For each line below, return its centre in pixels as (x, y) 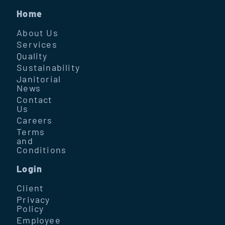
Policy (30, 208)
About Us (37, 32)
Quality (32, 55)
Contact (35, 99)
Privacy (33, 199)
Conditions (42, 149)
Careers (35, 120)
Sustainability (48, 67)
